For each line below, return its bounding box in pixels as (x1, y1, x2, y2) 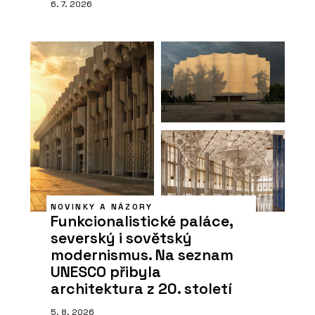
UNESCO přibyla (50, 262, 161, 282)
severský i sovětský (50, 229, 192, 248)
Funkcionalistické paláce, (50, 212, 233, 231)
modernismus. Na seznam (50, 245, 233, 265)
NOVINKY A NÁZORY (50, 201, 153, 212)
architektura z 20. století (50, 279, 232, 299)
